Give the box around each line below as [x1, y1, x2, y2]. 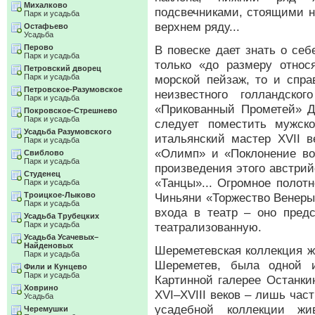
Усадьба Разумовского [24, 127, 112, 136]
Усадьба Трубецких [24, 212, 99, 220]
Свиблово [24, 148, 64, 157]
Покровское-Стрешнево [24, 106, 117, 115]
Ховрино [24, 283, 58, 292]
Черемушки [24, 304, 68, 313]
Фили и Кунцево [24, 262, 87, 271]
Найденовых [24, 241, 73, 250]
